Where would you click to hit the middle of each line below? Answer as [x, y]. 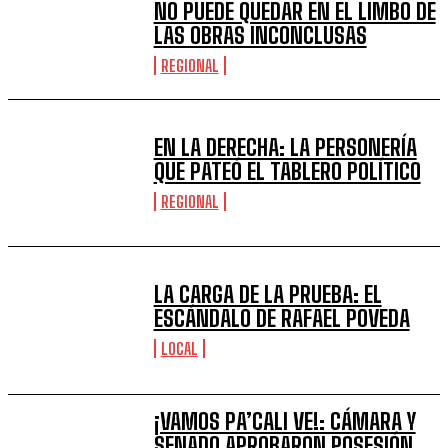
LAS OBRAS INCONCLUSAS [260, 36]
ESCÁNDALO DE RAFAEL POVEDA [281, 319]
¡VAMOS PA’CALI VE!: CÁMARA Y [284, 421]
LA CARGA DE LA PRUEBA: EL [267, 295]
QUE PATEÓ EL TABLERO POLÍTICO [287, 171]
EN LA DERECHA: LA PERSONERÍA [285, 147]
